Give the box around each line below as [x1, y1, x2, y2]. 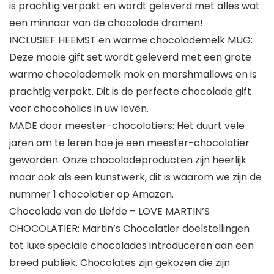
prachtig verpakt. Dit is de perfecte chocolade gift [9, 84, 251, 99]
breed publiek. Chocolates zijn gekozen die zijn [9, 256, 230, 270]
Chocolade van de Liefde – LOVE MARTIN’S [9, 204, 210, 219]
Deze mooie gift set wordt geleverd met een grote [9, 50, 251, 65]
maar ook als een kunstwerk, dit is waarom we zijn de [9, 170, 262, 185]
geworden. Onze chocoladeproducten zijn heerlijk [9, 153, 246, 168]
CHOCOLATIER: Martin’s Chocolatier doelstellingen [9, 221, 250, 236]
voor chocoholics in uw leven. [9, 102, 149, 116]
